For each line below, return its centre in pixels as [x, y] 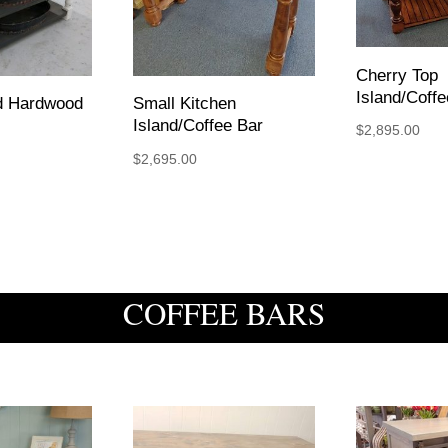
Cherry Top [396, 75]
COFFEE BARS [224, 313]
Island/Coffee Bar [197, 126]
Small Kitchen [184, 104]
